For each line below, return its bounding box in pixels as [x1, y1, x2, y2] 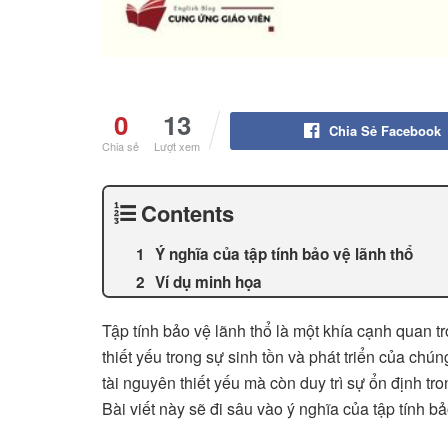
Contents [141, 197, 234, 230]
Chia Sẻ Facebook [328, 121, 441, 141]
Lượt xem [154, 138, 200, 155]
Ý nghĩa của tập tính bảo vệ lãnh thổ [155, 243, 413, 266]
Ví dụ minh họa [155, 271, 262, 294]
